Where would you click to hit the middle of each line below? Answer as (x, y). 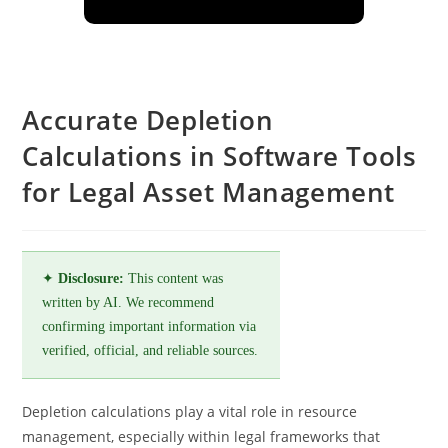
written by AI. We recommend (128, 302)
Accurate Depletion (148, 120)
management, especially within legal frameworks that (201, 436)
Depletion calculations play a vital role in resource (190, 411)
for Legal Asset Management (209, 192)
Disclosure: (91, 278)
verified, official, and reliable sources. (150, 350)
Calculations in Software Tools (219, 156)
